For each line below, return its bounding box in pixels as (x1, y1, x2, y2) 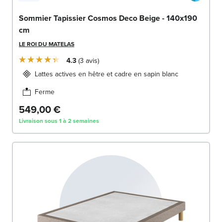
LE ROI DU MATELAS (19, 39, 74, 48)
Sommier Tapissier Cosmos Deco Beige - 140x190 (19, 12, 197, 24)
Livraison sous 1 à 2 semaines (19, 116, 99, 125)
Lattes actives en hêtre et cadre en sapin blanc (35, 68, 178, 79)
